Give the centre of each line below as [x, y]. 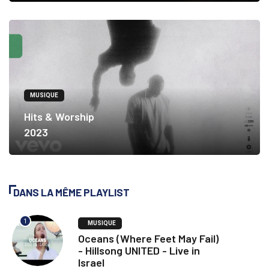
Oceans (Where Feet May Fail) [148, 239]
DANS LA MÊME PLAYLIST [71, 192]
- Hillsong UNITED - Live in [139, 251]
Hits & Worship [59, 117]
